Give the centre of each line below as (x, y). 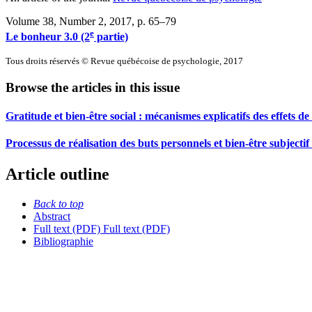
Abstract (52, 216)
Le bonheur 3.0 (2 (48, 37)
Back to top (58, 203)
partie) (111, 37)
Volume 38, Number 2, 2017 (69, 21)
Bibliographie (63, 241)
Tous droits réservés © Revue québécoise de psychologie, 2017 (124, 61)
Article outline (57, 174)
